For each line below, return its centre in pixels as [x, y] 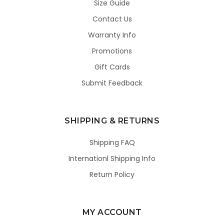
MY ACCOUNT [112, 212]
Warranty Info [112, 35]
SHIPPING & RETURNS [112, 121]
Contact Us [112, 19]
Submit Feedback [112, 83]
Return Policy [112, 175]
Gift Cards [112, 67]
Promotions [112, 51]
